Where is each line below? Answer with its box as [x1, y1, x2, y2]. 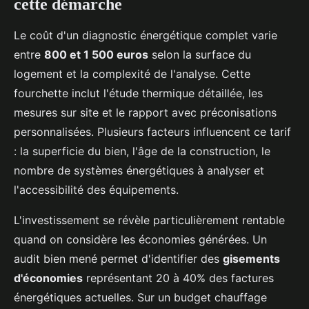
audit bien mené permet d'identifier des [14, 251, 223, 266]
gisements [223, 251, 280, 266]
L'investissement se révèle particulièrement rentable [14, 212, 285, 227]
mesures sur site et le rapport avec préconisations [14, 105, 277, 119]
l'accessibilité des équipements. [14, 182, 179, 197]
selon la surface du [148, 47, 251, 61]
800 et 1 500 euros [44, 47, 148, 61]
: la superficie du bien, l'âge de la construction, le [14, 143, 270, 158]
